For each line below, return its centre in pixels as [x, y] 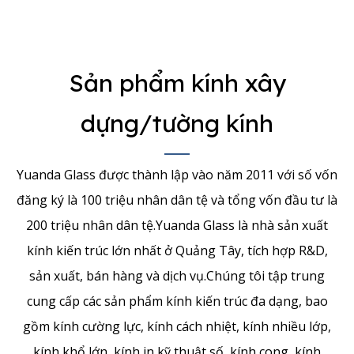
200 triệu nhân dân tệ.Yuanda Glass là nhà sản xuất [177, 225]
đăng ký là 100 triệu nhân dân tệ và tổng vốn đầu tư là [177, 200]
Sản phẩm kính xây [177, 83]
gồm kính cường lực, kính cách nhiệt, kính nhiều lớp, [177, 326]
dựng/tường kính [177, 123]
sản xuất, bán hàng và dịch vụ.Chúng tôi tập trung [177, 276]
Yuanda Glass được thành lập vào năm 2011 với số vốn [177, 175]
